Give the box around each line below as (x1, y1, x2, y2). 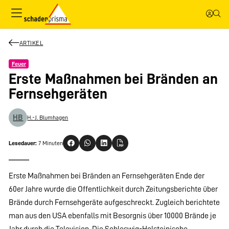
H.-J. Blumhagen (27, 114, 68, 121)
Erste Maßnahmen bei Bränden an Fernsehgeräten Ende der (9, 171, 205, 180)
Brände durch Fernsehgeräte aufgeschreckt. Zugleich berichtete (9, 198, 220, 207)
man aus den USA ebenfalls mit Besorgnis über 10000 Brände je (9, 211, 217, 220)
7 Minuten (38, 140, 63, 146)
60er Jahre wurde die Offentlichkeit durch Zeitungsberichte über (9, 185, 218, 194)
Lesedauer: (9, 140, 37, 146)
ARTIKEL (19, 39, 43, 46)
